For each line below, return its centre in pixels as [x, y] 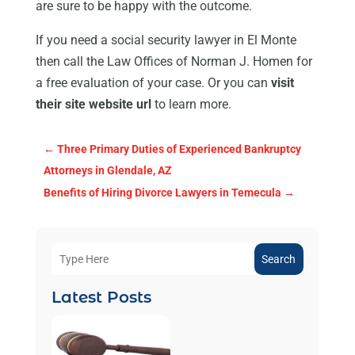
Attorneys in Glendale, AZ [107, 171]
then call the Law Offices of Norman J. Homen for [174, 62]
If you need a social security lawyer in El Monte [166, 40]
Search [279, 260]
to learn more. [191, 105]
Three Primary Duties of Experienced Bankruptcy [179, 149]
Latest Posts [101, 298]
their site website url [93, 105]
